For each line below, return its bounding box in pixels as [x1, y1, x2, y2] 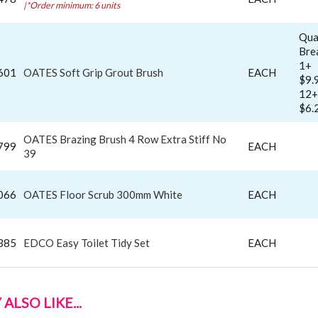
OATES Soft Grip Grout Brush [23, 65, 163, 79]
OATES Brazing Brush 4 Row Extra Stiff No [23, 132, 226, 146]
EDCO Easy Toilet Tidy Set [23, 236, 150, 249]
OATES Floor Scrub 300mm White [23, 187, 182, 201]
